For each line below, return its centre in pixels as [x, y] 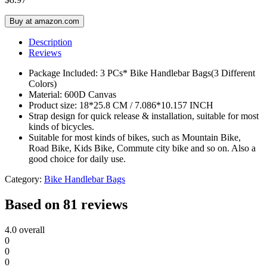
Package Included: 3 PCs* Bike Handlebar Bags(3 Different [142, 73]
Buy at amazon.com [44, 21]
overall [31, 230]
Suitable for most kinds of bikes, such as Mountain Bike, [135, 138]
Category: [24, 179]
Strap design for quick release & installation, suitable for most [144, 116]
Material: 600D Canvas [72, 95]
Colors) [43, 84]
